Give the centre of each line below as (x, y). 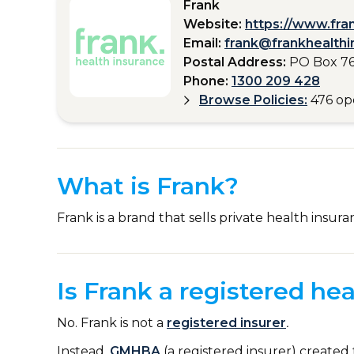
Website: (213, 24)
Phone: (206, 81)
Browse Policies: (253, 100)
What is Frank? (148, 186)
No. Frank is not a (110, 323)
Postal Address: (235, 62)
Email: (202, 43)
